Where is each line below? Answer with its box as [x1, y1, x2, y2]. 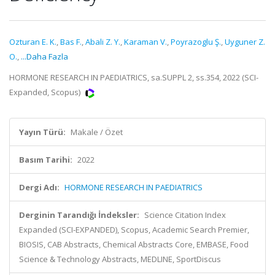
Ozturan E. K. [9, 36, 56, 47]
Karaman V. [124, 36, 167, 47]
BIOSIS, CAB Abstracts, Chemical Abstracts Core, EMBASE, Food [19, 239, 249, 250]
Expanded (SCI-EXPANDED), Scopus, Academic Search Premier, [19, 224, 249, 235]
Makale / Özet [71, 126, 123, 137]
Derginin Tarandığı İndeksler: [19, 209, 139, 220]
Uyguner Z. [225, 36, 265, 47]
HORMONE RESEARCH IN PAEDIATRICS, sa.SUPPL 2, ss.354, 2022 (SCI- [9, 72, 258, 83]
